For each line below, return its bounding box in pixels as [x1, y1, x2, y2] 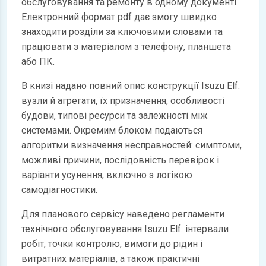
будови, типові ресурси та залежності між [21, 110, 208, 121]
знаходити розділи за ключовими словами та [21, 26, 223, 37]
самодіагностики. [21, 184, 97, 195]
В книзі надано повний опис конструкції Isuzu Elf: [21, 80, 240, 91]
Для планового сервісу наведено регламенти [21, 208, 224, 220]
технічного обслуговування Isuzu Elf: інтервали [21, 223, 229, 235]
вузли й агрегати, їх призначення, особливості [21, 95, 224, 106]
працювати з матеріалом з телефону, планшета [21, 41, 231, 52]
